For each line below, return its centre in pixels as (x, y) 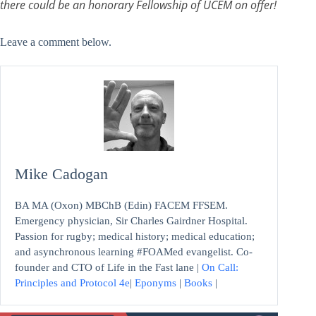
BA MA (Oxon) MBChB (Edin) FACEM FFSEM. (121, 205)
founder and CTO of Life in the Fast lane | (108, 267)
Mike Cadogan (61, 174)
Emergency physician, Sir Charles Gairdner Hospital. (131, 220)
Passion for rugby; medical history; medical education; (135, 236)
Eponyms (156, 282)
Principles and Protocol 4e (72, 282)
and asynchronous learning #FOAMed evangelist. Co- (134, 251)
